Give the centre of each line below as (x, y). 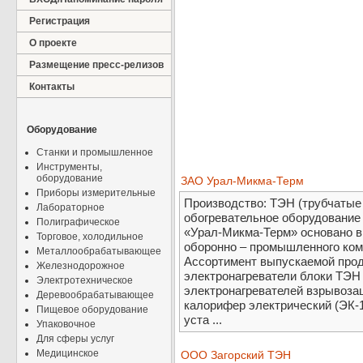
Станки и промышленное (95, 152)
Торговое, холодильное (90, 237)
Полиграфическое (78, 222)
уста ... (203, 320)
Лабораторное (70, 207)
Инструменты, (69, 167)
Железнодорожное (81, 266)
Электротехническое (85, 280)
